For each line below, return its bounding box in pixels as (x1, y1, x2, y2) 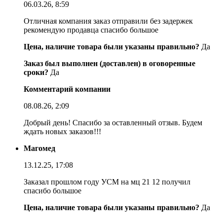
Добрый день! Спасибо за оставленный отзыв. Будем (24, 118, 202, 127)
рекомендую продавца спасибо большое (24, 25, 158, 34)
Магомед (24, 144, 55, 152)
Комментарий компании (24, 84, 110, 93)
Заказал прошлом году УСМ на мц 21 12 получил (24, 177, 190, 186)
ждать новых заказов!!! (24, 127, 101, 136)
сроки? (24, 68, 48, 76)
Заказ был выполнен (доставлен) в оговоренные (24, 59, 195, 68)
